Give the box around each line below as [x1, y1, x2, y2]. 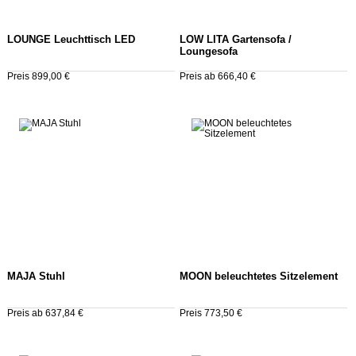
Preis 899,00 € [7, 72, 70, 82]
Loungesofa [179, 46, 238, 58]
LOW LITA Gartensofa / [179, 34, 292, 46]
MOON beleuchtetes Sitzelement [179, 271, 338, 283]
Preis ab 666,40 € [179, 72, 256, 82]
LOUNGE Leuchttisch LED [7, 34, 135, 46]
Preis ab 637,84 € [7, 308, 83, 319]
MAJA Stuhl [7, 271, 65, 283]
